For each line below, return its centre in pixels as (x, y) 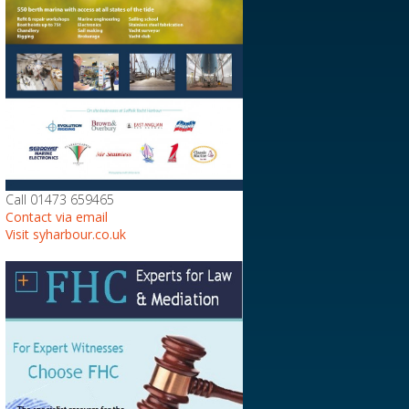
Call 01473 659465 (60, 199)
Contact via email (57, 216)
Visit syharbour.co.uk (66, 234)
